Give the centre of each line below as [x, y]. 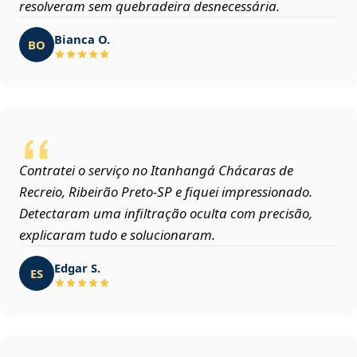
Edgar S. [77, 267]
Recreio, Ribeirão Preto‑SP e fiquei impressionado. [166, 192]
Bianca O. [82, 39]
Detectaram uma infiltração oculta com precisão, [166, 214]
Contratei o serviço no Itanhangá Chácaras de [156, 171]
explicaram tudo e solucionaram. [117, 235]
